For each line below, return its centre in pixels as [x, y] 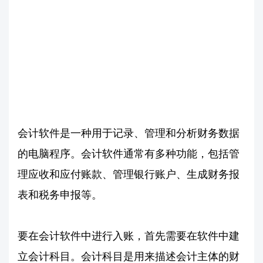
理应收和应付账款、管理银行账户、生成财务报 [129, 174]
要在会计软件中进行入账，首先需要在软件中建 [129, 235]
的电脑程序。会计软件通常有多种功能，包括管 [129, 153]
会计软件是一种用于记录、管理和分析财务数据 [129, 133]
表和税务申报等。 [60, 194]
